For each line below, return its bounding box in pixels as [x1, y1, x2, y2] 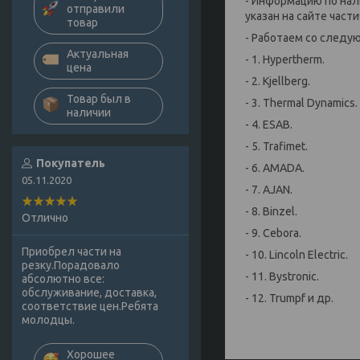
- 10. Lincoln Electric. [245, 247, 348, 261]
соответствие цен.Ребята [22, 300, 158, 313]
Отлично [22, 211, 68, 225]
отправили [67, 2, 125, 16]
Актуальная [67, 47, 129, 61]
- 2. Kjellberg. [245, 74, 310, 88]
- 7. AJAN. [245, 182, 292, 196]
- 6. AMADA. [245, 161, 305, 174]
